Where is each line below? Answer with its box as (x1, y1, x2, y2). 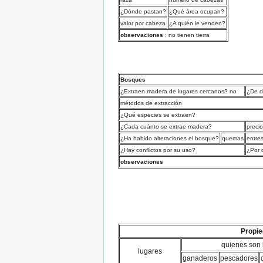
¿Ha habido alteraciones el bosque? (120, 134, 219, 141)
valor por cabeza (120, 20, 166, 27)
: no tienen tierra (163, 32, 210, 39)
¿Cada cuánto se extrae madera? (120, 123, 212, 130)
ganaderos (183, 254, 217, 262)
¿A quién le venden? (169, 20, 225, 27)
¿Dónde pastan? (120, 8, 166, 15)
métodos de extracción (120, 99, 182, 106)
